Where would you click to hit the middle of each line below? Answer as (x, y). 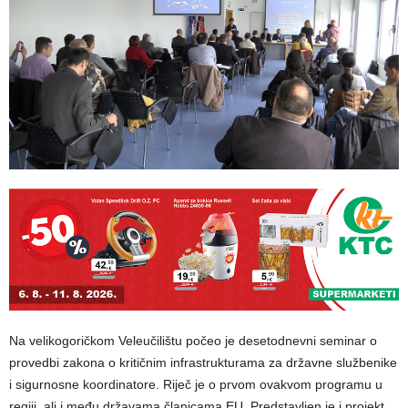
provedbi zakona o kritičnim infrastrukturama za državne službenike (203, 362)
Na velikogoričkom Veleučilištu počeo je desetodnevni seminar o (193, 340)
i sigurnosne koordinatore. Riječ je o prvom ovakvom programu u (196, 384)
